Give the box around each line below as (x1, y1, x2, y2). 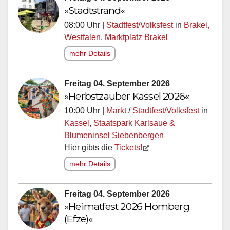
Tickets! (114, 143, 142, 152)
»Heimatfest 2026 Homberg (64, 200, 189, 213)
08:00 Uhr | (64, 20, 106, 29)
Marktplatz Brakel (105, 32, 168, 42)
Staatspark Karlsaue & (93, 118, 175, 127)
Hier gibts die (64, 143, 114, 152)
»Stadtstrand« (64, 4, 125, 16)
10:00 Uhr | (64, 106, 106, 115)
